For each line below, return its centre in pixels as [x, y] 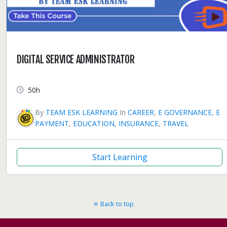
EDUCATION [94, 123]
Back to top [117, 203]
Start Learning [120, 157]
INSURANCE [139, 123]
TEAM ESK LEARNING [82, 112]
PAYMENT [52, 123]
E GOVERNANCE [185, 112]
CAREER [141, 112]
